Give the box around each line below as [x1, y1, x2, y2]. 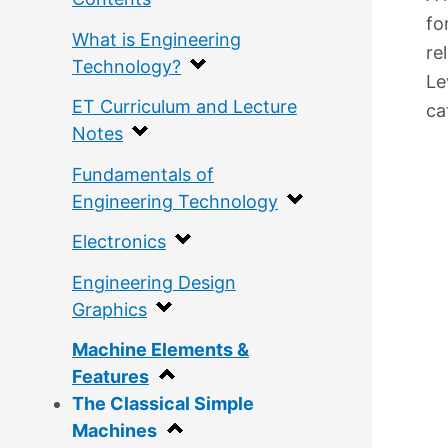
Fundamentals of [72, 163, 214, 185]
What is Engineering [72, 28, 241, 50]
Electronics [72, 231, 166, 253]
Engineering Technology [72, 190, 278, 212]
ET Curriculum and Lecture [72, 96, 297, 118]
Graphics [72, 298, 147, 320]
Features [72, 366, 149, 388]
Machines [72, 420, 157, 442]
